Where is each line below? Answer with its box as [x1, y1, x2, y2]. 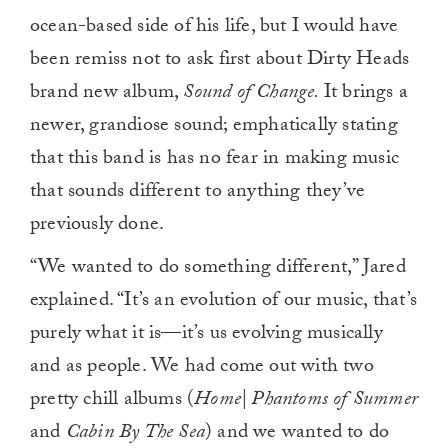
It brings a [323, 76, 409, 111]
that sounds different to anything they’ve [30, 175, 366, 210]
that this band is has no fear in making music [30, 142, 400, 177]
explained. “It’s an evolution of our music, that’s [30, 284, 418, 319]
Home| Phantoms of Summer [194, 383, 419, 418]
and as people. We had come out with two [30, 350, 374, 385]
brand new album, [30, 76, 184, 111]
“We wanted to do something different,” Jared [30, 251, 406, 286]
